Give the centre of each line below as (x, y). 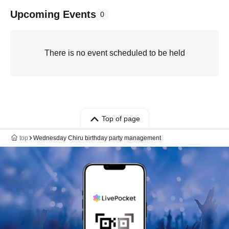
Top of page (121, 119)
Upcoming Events (53, 14)
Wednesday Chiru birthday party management (97, 138)
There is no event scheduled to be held (114, 53)
